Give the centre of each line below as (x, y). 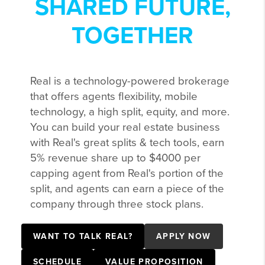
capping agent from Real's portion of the (127, 173)
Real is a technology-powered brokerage (130, 81)
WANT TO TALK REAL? (83, 236)
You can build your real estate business (125, 127)
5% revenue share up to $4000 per (115, 158)
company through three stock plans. (117, 204)
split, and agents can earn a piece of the (127, 188)
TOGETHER (132, 35)
